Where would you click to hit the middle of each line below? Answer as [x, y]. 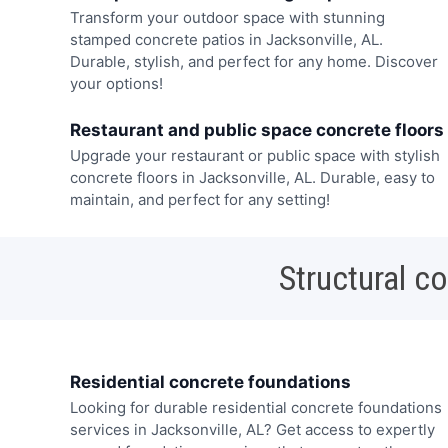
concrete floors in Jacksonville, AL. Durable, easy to [252, 178]
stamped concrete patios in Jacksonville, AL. [226, 39]
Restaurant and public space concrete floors [256, 130]
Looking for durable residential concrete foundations [255, 408]
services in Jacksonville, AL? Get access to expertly [252, 430]
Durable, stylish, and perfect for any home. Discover [253, 61]
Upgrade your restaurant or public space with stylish [254, 156]
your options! [116, 83]
